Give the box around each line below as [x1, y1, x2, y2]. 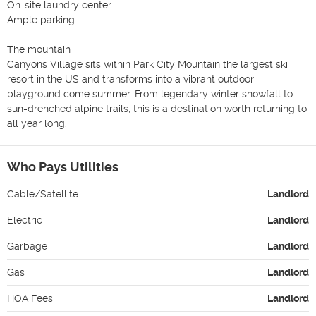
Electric [7, 214, 42, 226]
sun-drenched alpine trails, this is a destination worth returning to [7, 102, 307, 114]
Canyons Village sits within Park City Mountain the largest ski [7, 58, 288, 70]
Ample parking [7, 13, 75, 25]
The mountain [7, 43, 71, 55]
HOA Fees [7, 292, 53, 304]
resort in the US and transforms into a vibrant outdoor [7, 73, 254, 85]
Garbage [7, 240, 47, 252]
